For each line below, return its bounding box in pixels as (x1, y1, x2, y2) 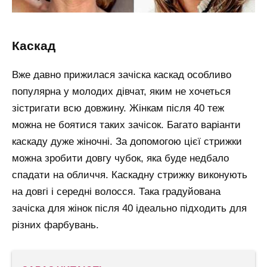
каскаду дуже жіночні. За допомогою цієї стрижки (12, 136, 242, 148)
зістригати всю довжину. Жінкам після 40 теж (12, 103, 224, 114)
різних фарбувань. (12, 219, 99, 231)
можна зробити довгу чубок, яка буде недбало (12, 153, 229, 164)
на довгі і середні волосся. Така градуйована (12, 186, 221, 198)
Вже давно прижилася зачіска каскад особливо (12, 69, 231, 81)
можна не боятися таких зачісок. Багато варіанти (12, 119, 241, 131)
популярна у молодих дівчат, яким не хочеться (12, 86, 231, 98)
